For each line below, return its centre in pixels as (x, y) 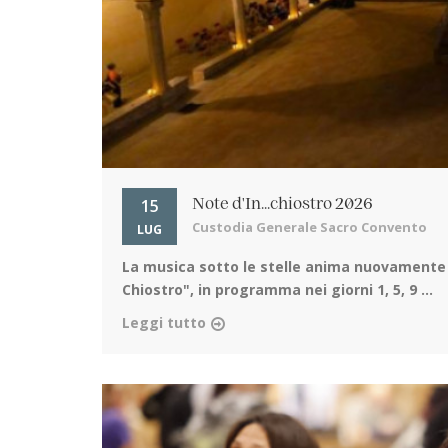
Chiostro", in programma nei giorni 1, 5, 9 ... (277, 290)
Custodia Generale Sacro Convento (309, 227)
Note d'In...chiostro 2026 (282, 204)
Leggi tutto (164, 323)
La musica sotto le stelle (211, 267)
